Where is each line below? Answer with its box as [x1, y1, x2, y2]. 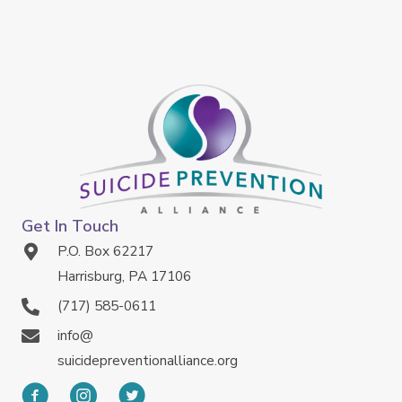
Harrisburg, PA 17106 [57, 266, 191, 285]
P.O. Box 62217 [57, 240, 153, 260]
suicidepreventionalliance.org [57, 350, 238, 370]
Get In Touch [22, 214, 118, 237]
